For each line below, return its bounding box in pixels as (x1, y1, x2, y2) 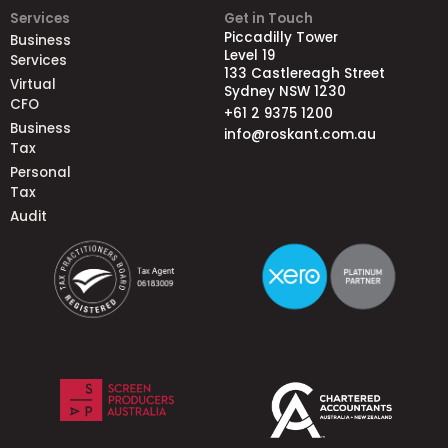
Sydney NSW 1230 (224, 82, 346, 102)
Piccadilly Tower (224, 28, 338, 48)
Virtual (10, 75, 56, 95)
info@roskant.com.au (224, 125, 376, 144)
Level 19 (224, 46, 275, 66)
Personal (10, 163, 71, 183)
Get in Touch (224, 8, 313, 28)
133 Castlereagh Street (224, 64, 385, 84)
